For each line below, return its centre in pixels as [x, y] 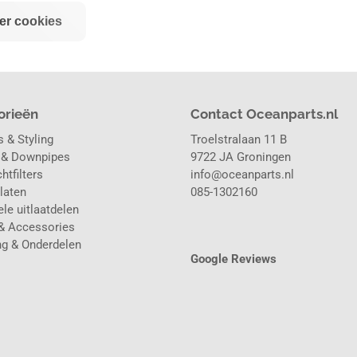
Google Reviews [233, 259]
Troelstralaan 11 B [239, 140]
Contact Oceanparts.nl [264, 114]
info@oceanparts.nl [242, 175]
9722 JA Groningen [241, 157]
